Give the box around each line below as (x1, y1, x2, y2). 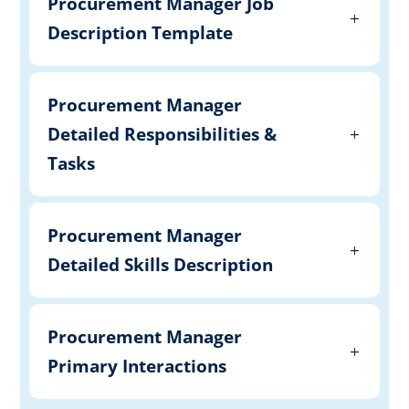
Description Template (47, 20, 234, 45)
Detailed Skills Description (47, 252, 274, 277)
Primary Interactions (47, 353, 227, 378)
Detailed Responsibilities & (47, 121, 278, 146)
